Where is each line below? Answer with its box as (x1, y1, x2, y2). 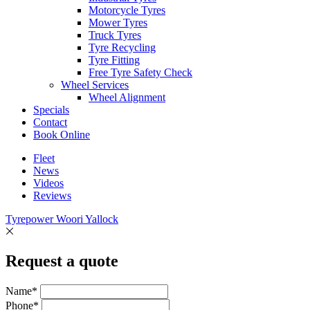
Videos (33, 177, 64, 189)
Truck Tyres (89, 29, 141, 41)
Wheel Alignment (89, 91, 165, 103)
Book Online (33, 129, 90, 140)
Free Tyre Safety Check (89, 66, 192, 78)
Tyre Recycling (89, 42, 156, 53)
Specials (33, 104, 69, 116)
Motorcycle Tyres (89, 4, 165, 16)
